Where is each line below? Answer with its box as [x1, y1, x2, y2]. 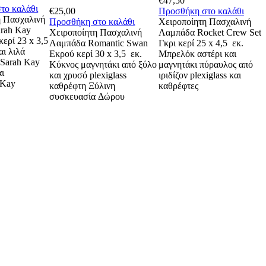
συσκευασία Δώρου [49, 91, 125, 102]
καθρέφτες [158, 81, 198, 91]
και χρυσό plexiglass [49, 70, 127, 81]
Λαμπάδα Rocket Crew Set [158, 27, 261, 38]
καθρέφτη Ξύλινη [49, 81, 116, 91]
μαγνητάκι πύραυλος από [158, 59, 253, 70]
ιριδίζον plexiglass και [158, 70, 241, 81]
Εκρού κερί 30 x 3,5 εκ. [49, 49, 142, 59]
